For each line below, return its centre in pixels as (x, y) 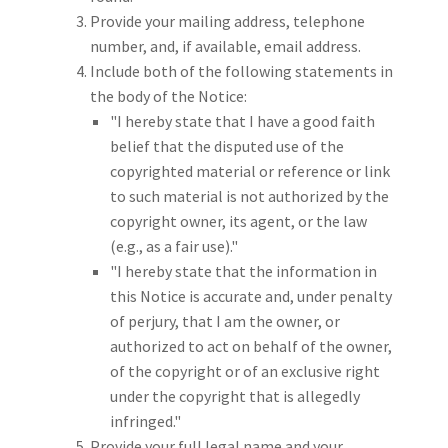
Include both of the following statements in (241, 71)
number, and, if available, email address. (225, 46)
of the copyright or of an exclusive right (245, 371)
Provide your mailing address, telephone (227, 21)
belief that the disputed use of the (227, 146)
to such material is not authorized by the (249, 196)
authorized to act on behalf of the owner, (251, 346)
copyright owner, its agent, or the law (238, 221)
